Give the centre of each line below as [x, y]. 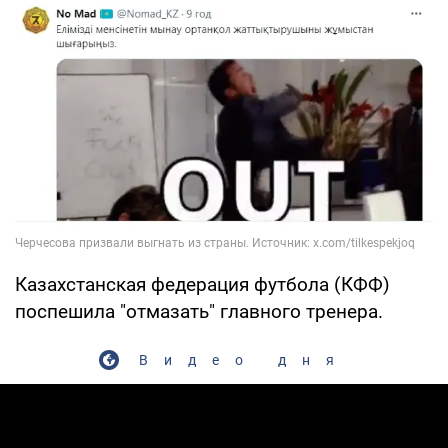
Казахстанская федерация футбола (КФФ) [202, 284]
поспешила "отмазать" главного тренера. [199, 311]
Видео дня [244, 359]
